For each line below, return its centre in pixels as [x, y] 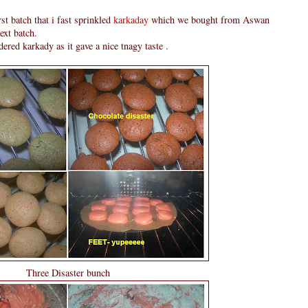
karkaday [131, 19]
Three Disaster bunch [68, 272]
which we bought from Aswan [209, 19]
